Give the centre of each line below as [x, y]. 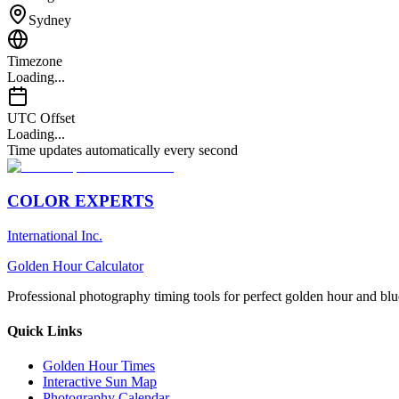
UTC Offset [41, 118]
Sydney [50, 20]
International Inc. [55, 235]
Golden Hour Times [99, 366]
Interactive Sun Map [100, 382]
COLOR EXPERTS [81, 201]
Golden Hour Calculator [75, 265]
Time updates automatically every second [122, 151]
